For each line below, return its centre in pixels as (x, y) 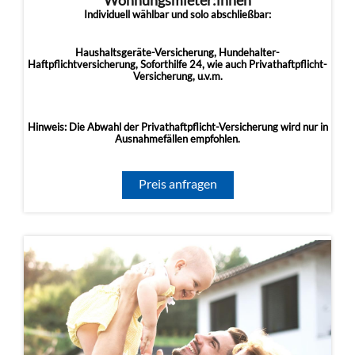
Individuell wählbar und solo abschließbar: (177, 14)
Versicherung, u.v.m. (177, 76)
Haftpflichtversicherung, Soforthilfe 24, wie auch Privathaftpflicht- (177, 64)
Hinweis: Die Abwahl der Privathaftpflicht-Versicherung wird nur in (177, 127)
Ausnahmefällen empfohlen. (177, 139)
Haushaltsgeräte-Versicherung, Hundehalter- (177, 52)
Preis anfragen (177, 183)
